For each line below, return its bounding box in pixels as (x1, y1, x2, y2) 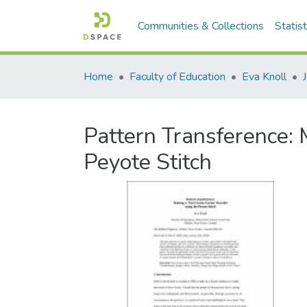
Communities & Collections (138, 19, 265, 34)
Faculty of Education (130, 69, 225, 84)
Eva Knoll (242, 69, 286, 84)
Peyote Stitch (84, 147, 212, 177)
